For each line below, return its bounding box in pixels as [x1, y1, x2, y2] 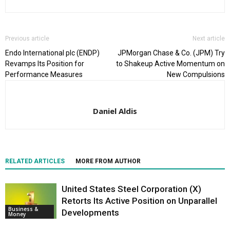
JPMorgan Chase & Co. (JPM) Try [118, 49, 225, 57]
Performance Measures [5, 70, 83, 79]
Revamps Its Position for [5, 60, 84, 68]
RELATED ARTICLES [5, 158, 65, 165]
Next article [193, 35, 225, 42]
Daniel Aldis [93, 106, 137, 116]
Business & [8, 205, 38, 213]
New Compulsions [167, 70, 225, 79]
